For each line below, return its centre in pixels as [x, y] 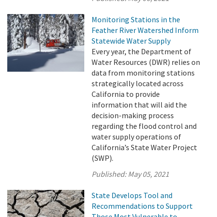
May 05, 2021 [149, 174]
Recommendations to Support [142, 206]
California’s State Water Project [145, 147]
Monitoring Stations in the [136, 19]
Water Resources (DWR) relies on [146, 62]
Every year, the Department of [142, 51]
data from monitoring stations [143, 73]
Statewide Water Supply [131, 41]
